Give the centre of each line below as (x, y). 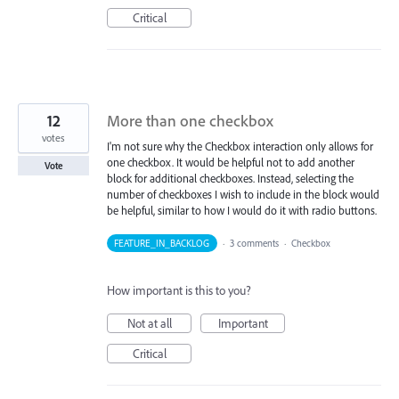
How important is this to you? (179, 291)
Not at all (149, 324)
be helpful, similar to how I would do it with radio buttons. (242, 211)
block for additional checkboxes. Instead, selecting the (230, 179)
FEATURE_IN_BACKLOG (162, 244)
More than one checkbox (190, 121)
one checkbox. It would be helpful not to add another (231, 163)
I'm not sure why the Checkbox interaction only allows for (240, 147)
